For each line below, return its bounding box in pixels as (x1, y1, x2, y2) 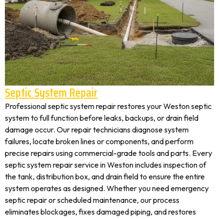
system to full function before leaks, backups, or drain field (5, 113, 198, 123)
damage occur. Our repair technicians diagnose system (5, 125, 189, 134)
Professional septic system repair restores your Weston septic (5, 101, 212, 111)
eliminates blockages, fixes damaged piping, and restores (5, 207, 196, 217)
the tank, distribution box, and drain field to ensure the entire (5, 172, 205, 181)
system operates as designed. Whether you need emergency (5, 183, 209, 193)
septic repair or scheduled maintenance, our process (5, 195, 179, 205)
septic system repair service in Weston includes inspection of (5, 160, 206, 170)
